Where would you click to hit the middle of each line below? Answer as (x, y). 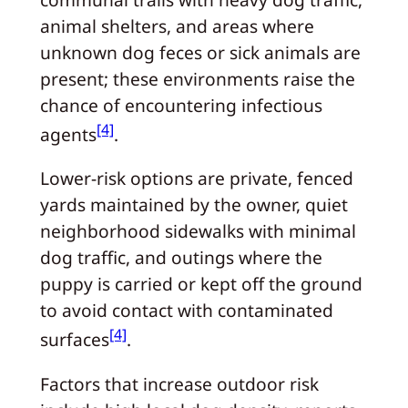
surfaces (74, 340)
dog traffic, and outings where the (181, 258)
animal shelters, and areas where (177, 25)
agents (68, 135)
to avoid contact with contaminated (186, 311)
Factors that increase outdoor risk (179, 383)
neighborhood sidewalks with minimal (198, 231)
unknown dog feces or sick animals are (200, 52)
